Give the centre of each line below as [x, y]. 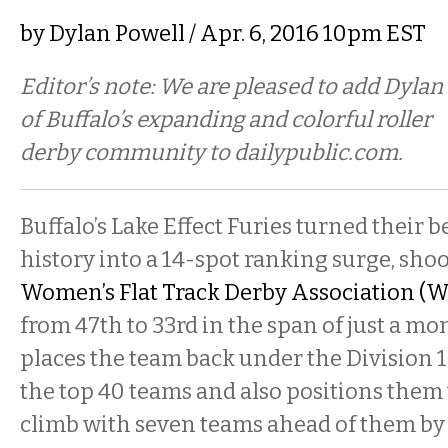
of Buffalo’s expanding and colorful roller [226, 119]
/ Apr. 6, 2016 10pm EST [305, 33]
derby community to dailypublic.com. [213, 152]
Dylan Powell [117, 33]
